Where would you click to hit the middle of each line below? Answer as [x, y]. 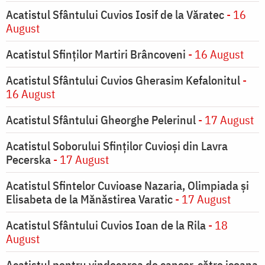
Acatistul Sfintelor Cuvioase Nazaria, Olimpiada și [127, 186]
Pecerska [28, 160]
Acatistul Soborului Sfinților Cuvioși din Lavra [117, 146]
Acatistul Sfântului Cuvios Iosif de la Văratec [115, 15]
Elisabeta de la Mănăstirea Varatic [89, 199]
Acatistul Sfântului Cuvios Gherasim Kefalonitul [124, 80]
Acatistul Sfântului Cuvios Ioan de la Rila [106, 225]
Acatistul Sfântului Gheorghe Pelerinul [101, 120]
